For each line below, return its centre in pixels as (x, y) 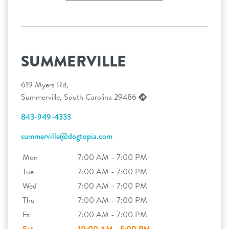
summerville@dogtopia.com (67, 136)
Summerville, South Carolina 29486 (80, 97)
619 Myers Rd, (45, 85)
